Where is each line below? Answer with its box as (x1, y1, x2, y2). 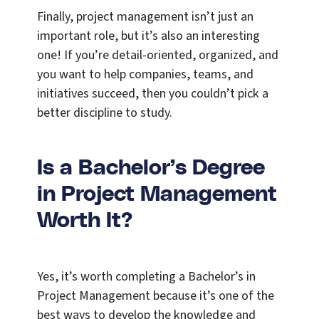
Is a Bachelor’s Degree (37, 157, 265, 179)
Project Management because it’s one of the (37, 287, 274, 305)
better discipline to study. (37, 104, 172, 122)
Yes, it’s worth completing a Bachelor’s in (37, 268, 256, 286)
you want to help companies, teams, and (37, 66, 253, 84)
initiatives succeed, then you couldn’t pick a (37, 85, 268, 103)
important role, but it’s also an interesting (37, 27, 260, 46)
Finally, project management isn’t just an (37, 8, 253, 26)
